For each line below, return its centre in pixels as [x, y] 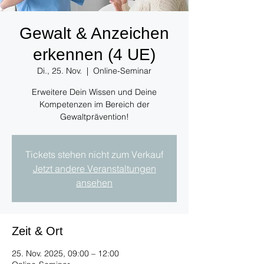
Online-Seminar [122, 71]
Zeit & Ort [37, 231]
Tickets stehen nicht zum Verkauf [94, 155]
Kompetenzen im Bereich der [94, 105]
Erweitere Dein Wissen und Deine [94, 92]
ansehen [94, 183]
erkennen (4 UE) [94, 55]
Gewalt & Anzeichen [94, 34]
